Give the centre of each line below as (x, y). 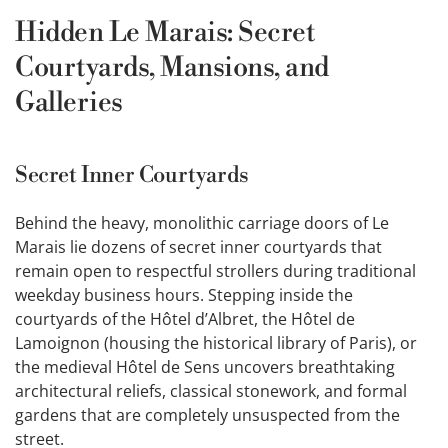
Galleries (69, 103)
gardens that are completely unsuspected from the (207, 415)
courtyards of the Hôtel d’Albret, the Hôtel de (185, 319)
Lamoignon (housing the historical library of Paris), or (216, 343)
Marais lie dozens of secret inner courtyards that (198, 247)
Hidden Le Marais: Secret (165, 33)
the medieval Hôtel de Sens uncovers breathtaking (205, 367)
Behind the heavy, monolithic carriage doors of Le (202, 223)
